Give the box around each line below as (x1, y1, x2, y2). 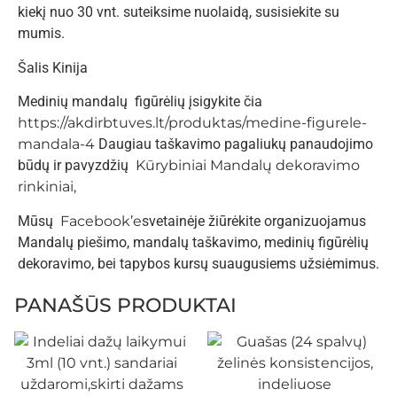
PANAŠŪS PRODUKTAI (14, 292, 237, 317)
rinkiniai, (18, 178, 76, 196)
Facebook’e (60, 212, 142, 230)
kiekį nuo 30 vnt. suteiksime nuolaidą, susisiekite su (18, 4, 339, 21)
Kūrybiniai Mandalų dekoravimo (136, 157, 360, 175)
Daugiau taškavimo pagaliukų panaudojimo (98, 136, 373, 153)
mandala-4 (18, 136, 98, 153)
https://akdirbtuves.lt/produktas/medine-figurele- (18, 114, 367, 132)
